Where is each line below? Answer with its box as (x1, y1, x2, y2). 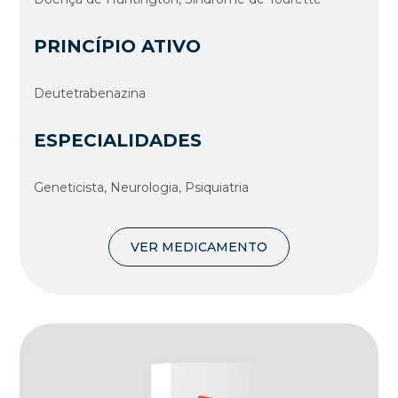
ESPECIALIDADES (34, 129, 203, 151)
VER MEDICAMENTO (131, 238, 267, 255)
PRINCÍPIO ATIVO (34, 35, 202, 57)
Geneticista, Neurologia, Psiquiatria (34, 179, 250, 195)
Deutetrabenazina (34, 84, 147, 101)
